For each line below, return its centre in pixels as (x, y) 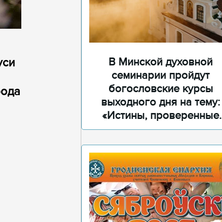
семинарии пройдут (161, 76)
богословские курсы (161, 89)
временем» (161, 129)
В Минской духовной (161, 62)
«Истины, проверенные (161, 116)
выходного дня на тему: (161, 102)
